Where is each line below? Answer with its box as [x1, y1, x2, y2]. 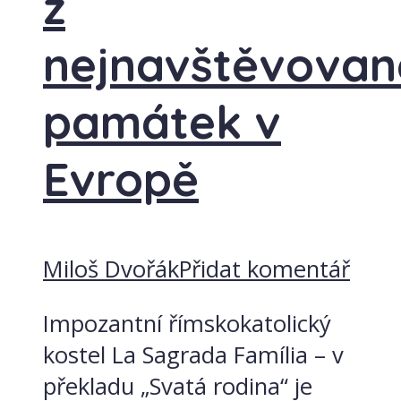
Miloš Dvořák [43, 253, 179, 285]
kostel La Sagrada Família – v [43, 338, 344, 371]
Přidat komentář [179, 253, 350, 285]
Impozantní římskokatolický [43, 307, 331, 339]
